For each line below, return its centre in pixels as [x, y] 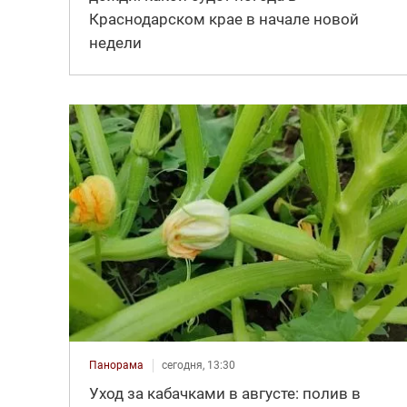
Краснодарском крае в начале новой [223, 19]
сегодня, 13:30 [198, 365]
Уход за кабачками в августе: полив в [224, 393]
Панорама [116, 365]
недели [115, 42]
